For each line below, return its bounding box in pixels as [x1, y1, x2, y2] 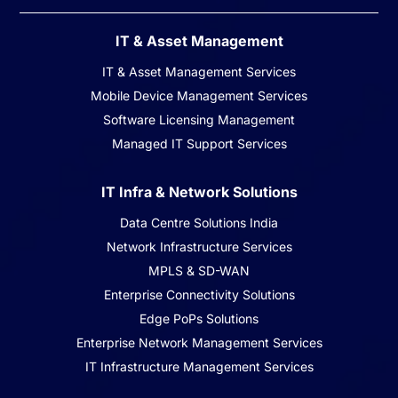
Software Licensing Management [103, 112, 295, 128]
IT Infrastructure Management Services [84, 359, 314, 375]
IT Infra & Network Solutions [100, 183, 298, 202]
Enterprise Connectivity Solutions [103, 287, 295, 303]
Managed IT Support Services [111, 136, 287, 152]
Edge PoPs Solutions [139, 311, 259, 327]
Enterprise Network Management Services [76, 335, 322, 351]
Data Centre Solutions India [120, 215, 278, 231]
